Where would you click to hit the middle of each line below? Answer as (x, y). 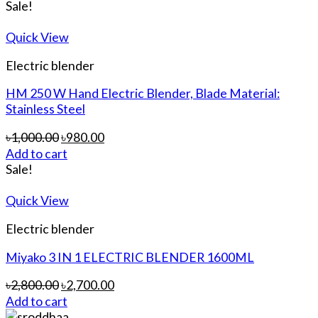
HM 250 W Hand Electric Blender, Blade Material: (143, 93)
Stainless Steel (45, 109)
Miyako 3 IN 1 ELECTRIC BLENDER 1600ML (130, 257)
